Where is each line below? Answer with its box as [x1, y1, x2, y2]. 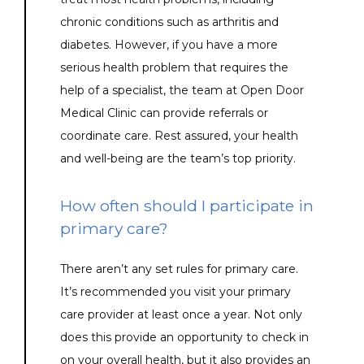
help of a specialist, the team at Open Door [60, 83, 304, 98]
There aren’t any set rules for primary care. [60, 262, 298, 277]
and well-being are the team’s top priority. [60, 151, 296, 167]
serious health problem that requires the [60, 60, 288, 76]
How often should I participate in [60, 196, 314, 216]
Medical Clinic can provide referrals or [60, 106, 268, 121]
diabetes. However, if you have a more [60, 37, 278, 53]
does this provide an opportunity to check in [60, 330, 309, 345]
